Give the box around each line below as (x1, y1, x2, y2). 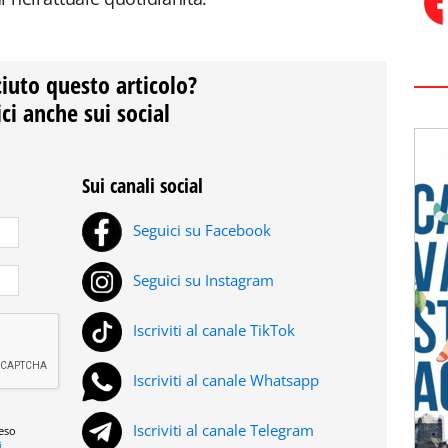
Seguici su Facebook (129, 220, 271, 241)
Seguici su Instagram (129, 270, 274, 291)
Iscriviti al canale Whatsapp (129, 370, 319, 391)
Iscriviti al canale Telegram (129, 420, 314, 441)
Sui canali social (82, 172, 203, 199)
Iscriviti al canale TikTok (129, 320, 295, 341)
